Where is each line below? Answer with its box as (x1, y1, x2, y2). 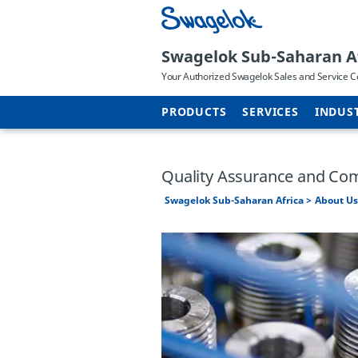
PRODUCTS (161, 104, 227, 121)
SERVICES (242, 104, 299, 121)
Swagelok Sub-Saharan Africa (165, 193, 306, 208)
